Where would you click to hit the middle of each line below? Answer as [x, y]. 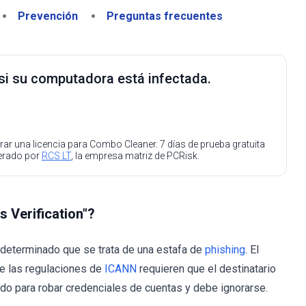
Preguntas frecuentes [165, 16]
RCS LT [56, 156]
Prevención [48, 16]
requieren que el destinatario [206, 269]
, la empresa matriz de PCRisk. [135, 156]
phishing [225, 250]
